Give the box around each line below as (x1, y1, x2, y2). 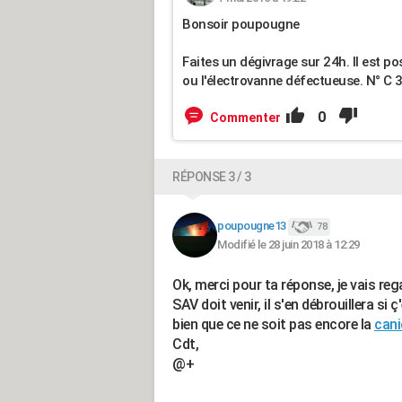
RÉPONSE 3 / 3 (172, 170, 251, 184)
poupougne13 (217, 219, 286, 233)
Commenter (210, 110, 281, 125)
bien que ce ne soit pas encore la (172, 316, 374, 333)
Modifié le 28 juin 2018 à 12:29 (217, 237, 360, 251)
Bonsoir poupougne (182, 16, 300, 32)
